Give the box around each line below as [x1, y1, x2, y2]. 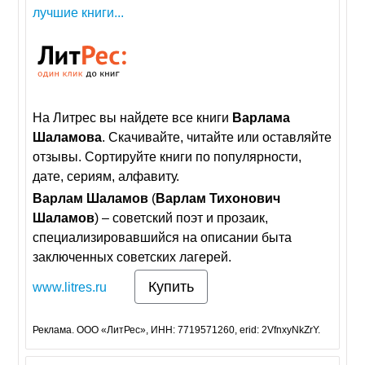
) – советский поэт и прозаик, [95, 211, 269, 226]
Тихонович [209, 191, 281, 206]
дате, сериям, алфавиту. [33, 169, 180, 184]
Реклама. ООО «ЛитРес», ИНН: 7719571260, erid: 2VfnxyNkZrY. [33, 324, 321, 336]
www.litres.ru [33, 280, 108, 295]
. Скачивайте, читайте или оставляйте [102, 130, 332, 145]
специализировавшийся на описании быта [33, 231, 292, 245]
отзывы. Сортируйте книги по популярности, [33, 150, 302, 165]
